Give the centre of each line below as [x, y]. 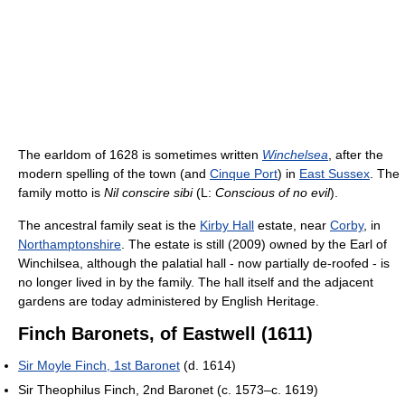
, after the [356, 155]
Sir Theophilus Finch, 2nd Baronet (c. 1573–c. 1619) [168, 390]
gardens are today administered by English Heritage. [169, 301]
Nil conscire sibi [148, 193]
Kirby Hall [227, 225]
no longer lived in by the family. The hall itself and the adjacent [196, 282]
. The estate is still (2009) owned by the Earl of [254, 244]
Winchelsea [295, 155]
